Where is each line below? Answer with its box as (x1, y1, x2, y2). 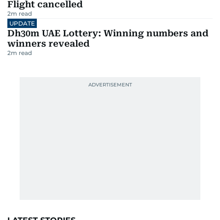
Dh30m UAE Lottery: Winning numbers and (7, 28, 208, 39)
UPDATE (9, 20, 35, 27)
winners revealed (7, 38, 89, 49)
